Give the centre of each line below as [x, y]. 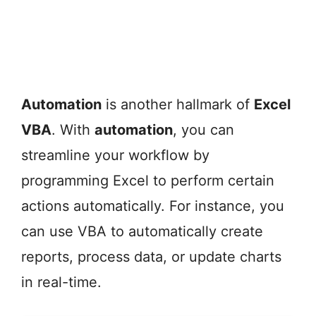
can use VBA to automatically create [142, 232]
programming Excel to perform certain [148, 181]
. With [73, 130]
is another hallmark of [178, 105]
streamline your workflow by [115, 156]
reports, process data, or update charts [151, 257]
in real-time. [61, 282]
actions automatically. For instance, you [153, 206]
